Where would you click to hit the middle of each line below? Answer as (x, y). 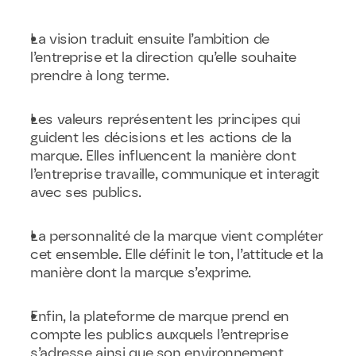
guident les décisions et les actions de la (161, 137)
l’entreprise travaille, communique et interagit (175, 174)
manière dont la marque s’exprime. (141, 273)
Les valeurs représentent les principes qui (165, 119)
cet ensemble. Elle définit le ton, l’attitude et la (177, 254)
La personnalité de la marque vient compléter (177, 236)
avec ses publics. (86, 192)
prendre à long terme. (100, 75)
